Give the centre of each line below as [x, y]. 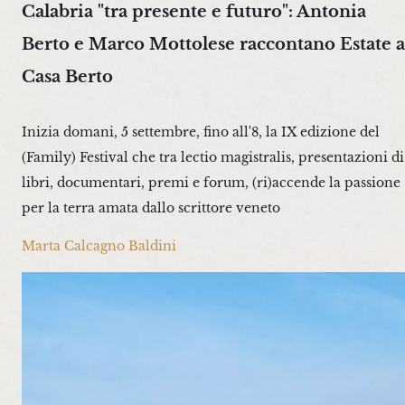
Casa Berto [67, 76]
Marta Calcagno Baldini [99, 246]
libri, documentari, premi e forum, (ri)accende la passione [211, 183]
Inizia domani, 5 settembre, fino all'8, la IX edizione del [201, 132]
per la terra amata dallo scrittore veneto [151, 208]
